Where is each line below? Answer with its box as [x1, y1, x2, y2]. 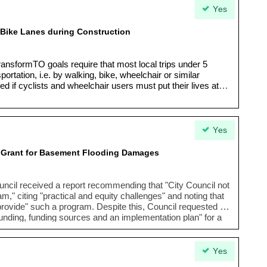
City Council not [168, 180, 229, 190]
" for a [199, 212, 222, 222]
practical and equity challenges [43, 191, 162, 201]
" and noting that [162, 191, 224, 201]
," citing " [10, 191, 43, 201]
